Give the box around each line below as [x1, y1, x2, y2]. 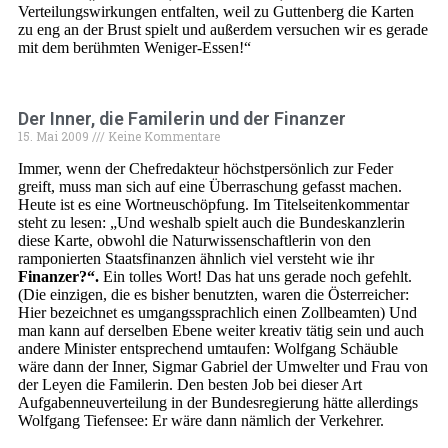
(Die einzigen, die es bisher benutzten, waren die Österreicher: [18, 286, 409, 303]
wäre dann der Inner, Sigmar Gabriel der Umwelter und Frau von [18, 358, 428, 375]
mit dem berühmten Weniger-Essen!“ [18, 39, 251, 56]
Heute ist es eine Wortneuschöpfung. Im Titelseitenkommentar [18, 196, 409, 213]
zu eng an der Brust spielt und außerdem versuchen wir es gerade [18, 21, 428, 38]
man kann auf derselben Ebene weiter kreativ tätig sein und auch [18, 322, 424, 339]
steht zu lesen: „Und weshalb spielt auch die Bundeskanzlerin [18, 214, 405, 231]
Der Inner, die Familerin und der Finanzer [18, 108, 346, 129]
